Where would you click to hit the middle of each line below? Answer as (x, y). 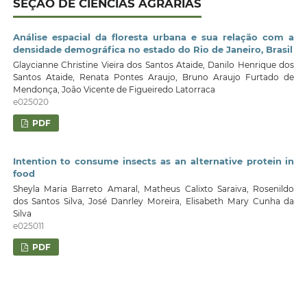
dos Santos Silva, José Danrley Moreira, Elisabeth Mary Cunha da (153, 201)
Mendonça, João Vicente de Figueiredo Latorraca (114, 89)
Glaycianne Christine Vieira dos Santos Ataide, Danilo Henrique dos (153, 64)
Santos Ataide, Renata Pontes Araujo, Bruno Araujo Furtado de (153, 77)
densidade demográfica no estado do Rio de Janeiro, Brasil (152, 50)
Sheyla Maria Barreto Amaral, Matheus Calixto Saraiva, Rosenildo (153, 188)
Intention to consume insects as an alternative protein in (153, 161)
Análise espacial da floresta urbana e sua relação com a (153, 37)
